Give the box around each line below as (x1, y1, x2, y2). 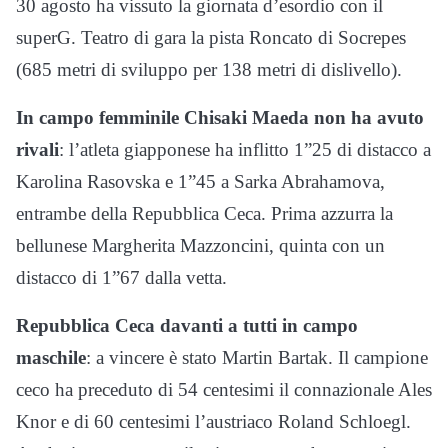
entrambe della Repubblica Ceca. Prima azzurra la (16, 203, 393, 225)
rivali (16, 139, 59, 161)
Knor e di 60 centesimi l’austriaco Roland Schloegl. (16, 411, 411, 433)
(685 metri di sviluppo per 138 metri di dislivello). (16, 59, 402, 81)
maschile (16, 347, 86, 369)
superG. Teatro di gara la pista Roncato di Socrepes (16, 27, 406, 49)
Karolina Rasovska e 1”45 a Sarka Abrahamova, (16, 171, 385, 193)
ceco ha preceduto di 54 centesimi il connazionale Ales (16, 379, 432, 401)
